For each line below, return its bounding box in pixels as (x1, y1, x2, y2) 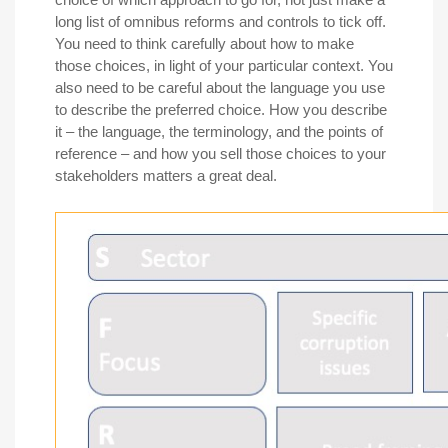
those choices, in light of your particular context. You (55, 56, 393, 74)
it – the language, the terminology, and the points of (55, 122, 383, 140)
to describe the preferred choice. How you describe (55, 100, 387, 118)
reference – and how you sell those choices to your (55, 144, 386, 162)
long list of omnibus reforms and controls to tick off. (55, 12, 386, 30)
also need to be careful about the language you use (55, 78, 385, 96)
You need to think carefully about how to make (55, 34, 354, 52)
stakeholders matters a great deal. (55, 166, 277, 184)
